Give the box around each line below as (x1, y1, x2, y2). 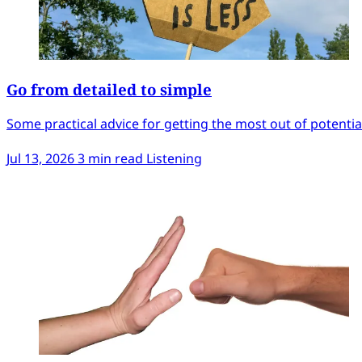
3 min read (78, 149, 146, 167)
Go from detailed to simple (6, 79, 212, 100)
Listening (146, 149, 202, 167)
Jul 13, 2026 (6, 149, 74, 167)
